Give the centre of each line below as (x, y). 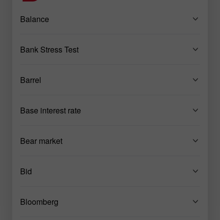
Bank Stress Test (49, 49)
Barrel (31, 80)
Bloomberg (39, 201)
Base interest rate (51, 110)
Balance (35, 19)
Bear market (41, 140)
